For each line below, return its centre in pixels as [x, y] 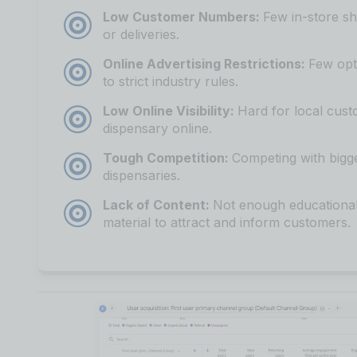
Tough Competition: [167, 157]
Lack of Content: [157, 204]
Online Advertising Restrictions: [205, 63]
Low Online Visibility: [170, 110]
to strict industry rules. [170, 81]
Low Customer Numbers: [182, 16]
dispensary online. [157, 128]
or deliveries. [141, 34]
